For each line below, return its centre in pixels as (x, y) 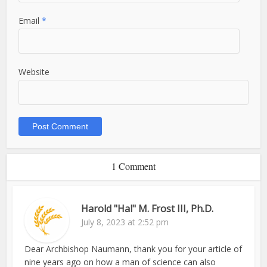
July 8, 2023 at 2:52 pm (125, 222)
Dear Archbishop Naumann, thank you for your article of (133, 249)
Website (34, 72)
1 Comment (133, 166)
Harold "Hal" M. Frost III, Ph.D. (148, 209)
